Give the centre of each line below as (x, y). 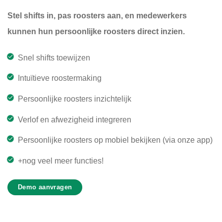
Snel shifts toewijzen (54, 57)
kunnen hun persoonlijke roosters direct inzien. (96, 31)
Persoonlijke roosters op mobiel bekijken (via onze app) (115, 140)
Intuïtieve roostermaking (59, 78)
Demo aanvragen (45, 187)
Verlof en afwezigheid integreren (74, 119)
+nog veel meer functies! (60, 161)
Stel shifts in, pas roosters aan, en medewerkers (97, 15)
